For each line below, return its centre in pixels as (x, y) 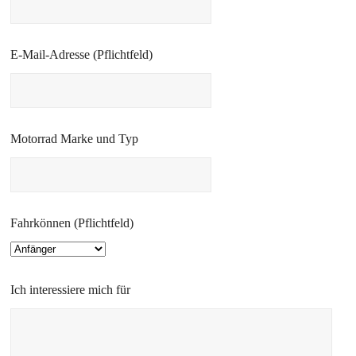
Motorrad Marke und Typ (75, 139)
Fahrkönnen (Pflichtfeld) (72, 223)
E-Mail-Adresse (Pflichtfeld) (82, 54)
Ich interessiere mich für (71, 290)
